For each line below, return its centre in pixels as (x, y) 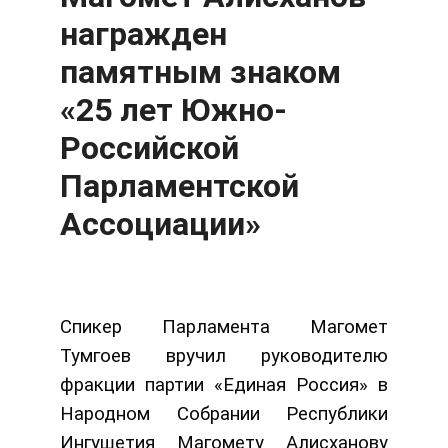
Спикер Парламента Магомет (224, 327)
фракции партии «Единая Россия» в (224, 385)
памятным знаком (200, 72)
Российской (149, 148)
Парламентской (179, 186)
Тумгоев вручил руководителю (224, 356)
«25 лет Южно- (173, 110)
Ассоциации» (160, 224)
